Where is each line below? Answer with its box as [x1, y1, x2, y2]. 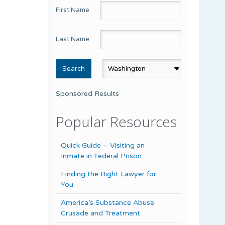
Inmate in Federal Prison [61, 151, 142, 160]
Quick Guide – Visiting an [61, 141, 145, 150]
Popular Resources [56, 111, 177, 131]
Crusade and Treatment [61, 208, 140, 217]
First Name [56, 6, 89, 14]
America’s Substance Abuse [61, 198, 154, 207]
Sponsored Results [56, 89, 119, 98]
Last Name [56, 35, 89, 43]
